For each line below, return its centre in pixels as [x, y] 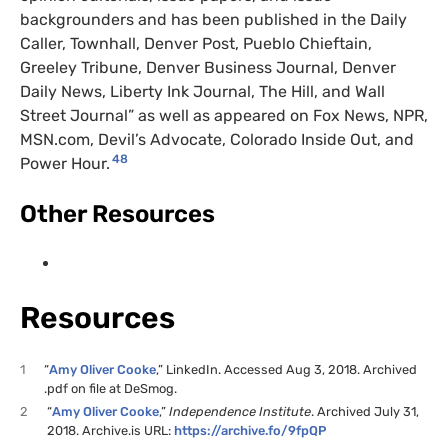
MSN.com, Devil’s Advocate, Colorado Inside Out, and [217, 140]
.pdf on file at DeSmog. [111, 389]
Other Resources [117, 214]
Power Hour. [65, 164]
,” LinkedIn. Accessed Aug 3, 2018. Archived [287, 370]
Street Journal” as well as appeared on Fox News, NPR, [224, 116]
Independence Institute [240, 411]
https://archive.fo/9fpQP [249, 430]
